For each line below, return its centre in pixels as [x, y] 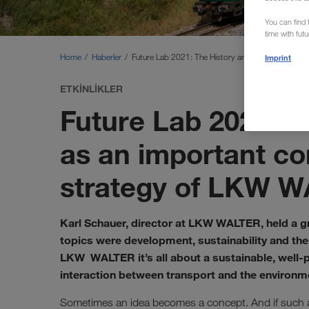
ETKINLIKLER [91, 89]
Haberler [108, 57]
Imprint [278, 58]
